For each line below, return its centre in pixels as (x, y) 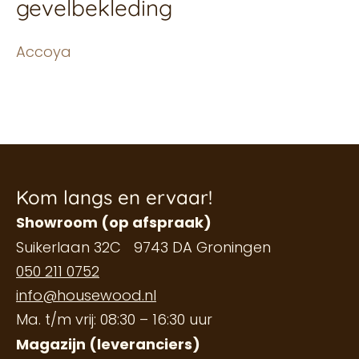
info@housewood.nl (86, 295)
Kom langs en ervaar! (114, 197)
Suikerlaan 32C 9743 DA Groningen (143, 247)
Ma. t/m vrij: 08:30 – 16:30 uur (114, 319)
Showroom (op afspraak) (114, 222)
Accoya (44, 51)
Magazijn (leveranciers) (108, 344)
